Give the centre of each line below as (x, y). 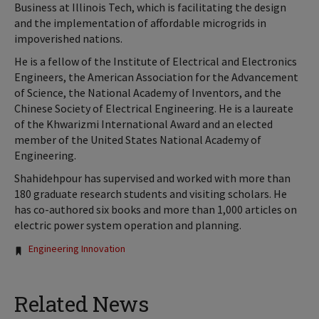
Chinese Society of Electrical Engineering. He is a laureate (154, 109)
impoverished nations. (69, 39)
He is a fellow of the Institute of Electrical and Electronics (156, 62)
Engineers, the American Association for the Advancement (156, 77)
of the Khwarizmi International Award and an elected (143, 124)
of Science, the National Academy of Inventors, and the (148, 93)
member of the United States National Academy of (138, 140)
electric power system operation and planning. (129, 225)
